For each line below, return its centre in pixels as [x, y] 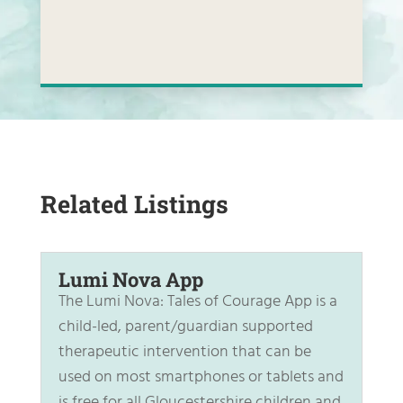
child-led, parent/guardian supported [185, 327]
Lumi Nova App [130, 279]
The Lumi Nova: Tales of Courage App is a [197, 301]
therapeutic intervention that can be [184, 352]
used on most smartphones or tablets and [201, 377]
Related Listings [134, 203]
